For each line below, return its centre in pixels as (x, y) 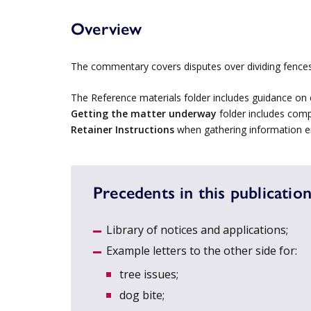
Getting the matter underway (144, 114)
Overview (107, 28)
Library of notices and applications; (197, 230)
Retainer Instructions (123, 130)
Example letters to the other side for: (202, 251)
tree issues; (149, 275)
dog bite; (142, 295)
